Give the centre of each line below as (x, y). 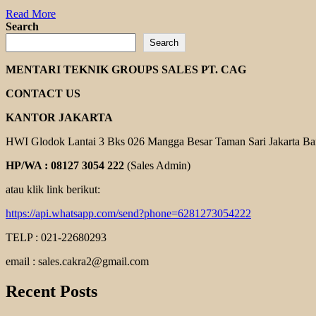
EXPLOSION (87, 63)
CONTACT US (43, 93)
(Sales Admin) (157, 165)
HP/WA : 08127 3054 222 (65, 165)
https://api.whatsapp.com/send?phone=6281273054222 (128, 213)
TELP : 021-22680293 (56, 237)
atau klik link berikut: (53, 189)
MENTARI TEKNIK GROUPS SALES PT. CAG (126, 69)
